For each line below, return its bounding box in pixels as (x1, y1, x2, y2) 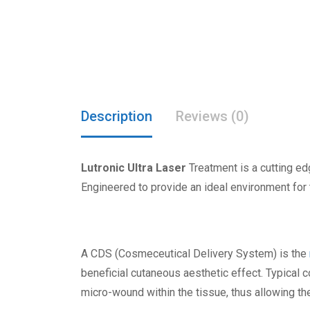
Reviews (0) (176, 108, 249, 125)
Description (81, 108, 152, 125)
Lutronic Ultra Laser (81, 161, 186, 175)
